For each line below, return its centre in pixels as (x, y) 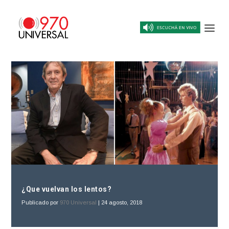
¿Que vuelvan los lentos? (67, 189)
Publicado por (41, 202)
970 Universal (78, 202)
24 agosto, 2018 (122, 202)
